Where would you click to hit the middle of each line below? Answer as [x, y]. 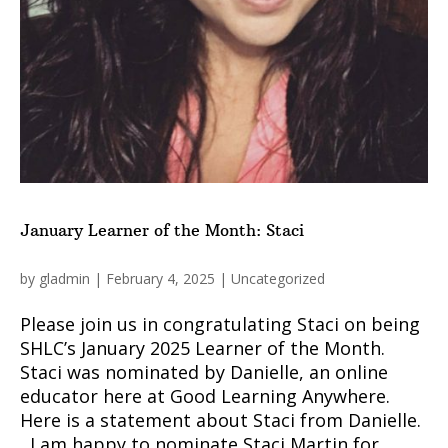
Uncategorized [278, 278]
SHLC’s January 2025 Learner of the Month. [202, 347]
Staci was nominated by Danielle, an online [204, 371]
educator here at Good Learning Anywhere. [205, 395]
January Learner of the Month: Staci [162, 230]
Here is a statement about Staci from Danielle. [220, 419]
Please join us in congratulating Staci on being [220, 323]
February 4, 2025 [160, 278]
